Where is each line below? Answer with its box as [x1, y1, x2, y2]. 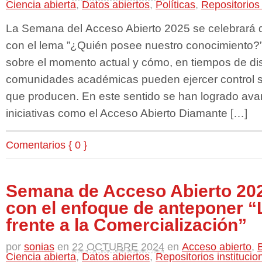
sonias [24, 240, 54, 253]
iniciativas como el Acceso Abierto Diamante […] [6, 106, 247, 119]
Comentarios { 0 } [6, 139, 87, 151]
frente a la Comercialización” [6, 215, 247, 235]
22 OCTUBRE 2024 [72, 240, 164, 253]
